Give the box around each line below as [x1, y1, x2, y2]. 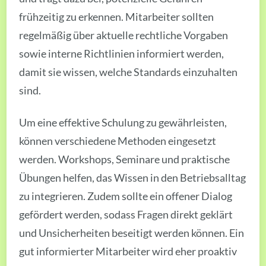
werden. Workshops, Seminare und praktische [19, 153, 230, 166]
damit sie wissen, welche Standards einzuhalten [19, 65, 238, 79]
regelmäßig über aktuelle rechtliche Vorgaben [19, 28, 229, 42]
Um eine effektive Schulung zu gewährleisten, [19, 116, 227, 129]
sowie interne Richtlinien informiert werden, [19, 47, 224, 61]
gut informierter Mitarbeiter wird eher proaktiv [19, 245, 237, 258]
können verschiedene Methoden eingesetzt [19, 134, 217, 148]
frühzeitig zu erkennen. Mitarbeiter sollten [19, 10, 214, 24]
